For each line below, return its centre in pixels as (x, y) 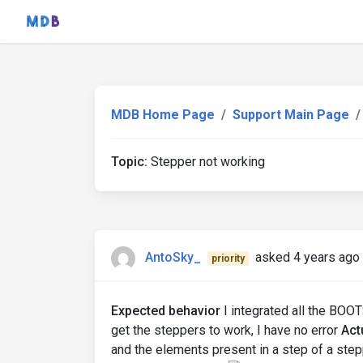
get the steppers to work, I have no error (226, 330)
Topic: (129, 162)
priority (228, 259)
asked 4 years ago (307, 258)
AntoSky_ (173, 258)
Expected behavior (166, 311)
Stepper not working (206, 162)
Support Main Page (291, 115)
